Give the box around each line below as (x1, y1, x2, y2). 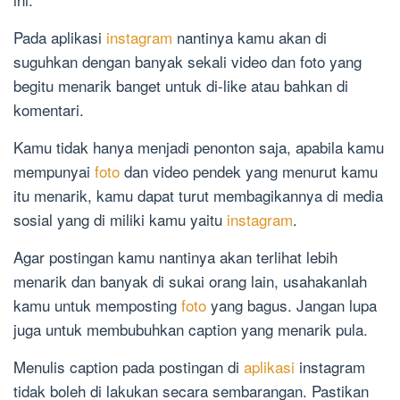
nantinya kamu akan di (177, 25, 327, 48)
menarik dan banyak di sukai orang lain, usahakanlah (13, 269, 367, 292)
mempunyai (13, 159, 95, 182)
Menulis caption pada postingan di (13, 354, 244, 378)
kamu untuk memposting (13, 293, 181, 316)
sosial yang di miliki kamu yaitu (13, 207, 227, 230)
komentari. (13, 97, 84, 121)
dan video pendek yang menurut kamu (124, 159, 378, 182)
